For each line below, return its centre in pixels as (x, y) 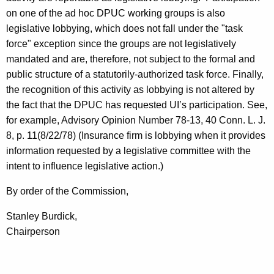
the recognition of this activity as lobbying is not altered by (130, 90)
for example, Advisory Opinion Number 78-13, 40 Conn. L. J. (136, 120)
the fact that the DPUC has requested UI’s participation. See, (137, 105)
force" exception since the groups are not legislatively (121, 44)
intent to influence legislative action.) (85, 166)
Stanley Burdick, (42, 217)
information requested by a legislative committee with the (128, 151)
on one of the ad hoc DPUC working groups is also (116, 13)
